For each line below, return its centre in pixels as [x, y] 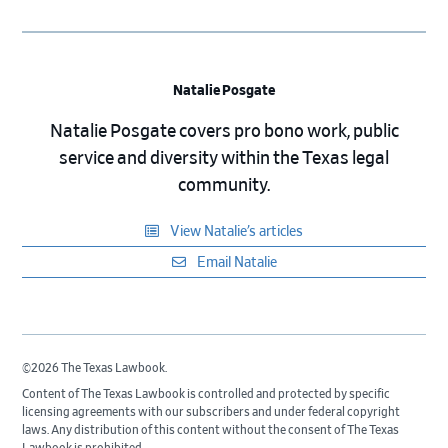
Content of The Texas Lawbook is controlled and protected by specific [206, 393]
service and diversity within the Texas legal [224, 158]
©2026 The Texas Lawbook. [95, 367]
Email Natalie [235, 262]
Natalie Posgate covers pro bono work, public [224, 131]
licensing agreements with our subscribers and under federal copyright [211, 411]
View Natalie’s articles [235, 231]
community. [224, 185]
